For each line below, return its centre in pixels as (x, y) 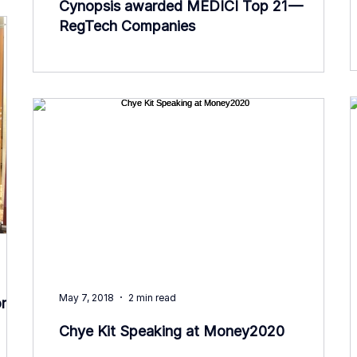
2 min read (152, 297)
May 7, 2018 (86, 297)
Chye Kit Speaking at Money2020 (172, 331)
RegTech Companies (127, 26)
